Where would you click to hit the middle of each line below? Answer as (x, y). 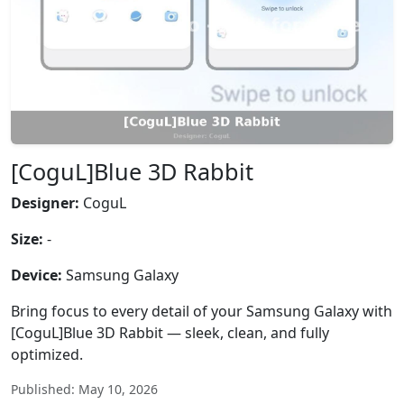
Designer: (45, 203)
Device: (37, 275)
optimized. (47, 354)
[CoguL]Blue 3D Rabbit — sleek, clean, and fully (170, 333)
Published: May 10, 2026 (84, 389)
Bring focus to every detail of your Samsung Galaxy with (202, 311)
